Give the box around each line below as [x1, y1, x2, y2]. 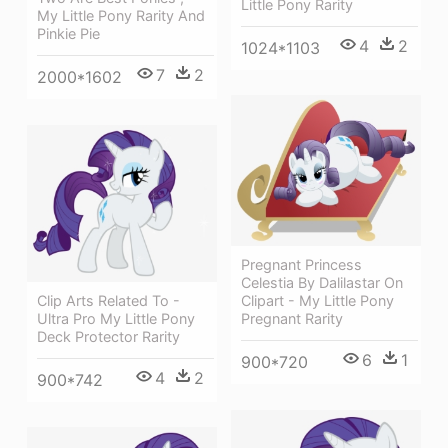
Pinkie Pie [37, 25, 100, 43]
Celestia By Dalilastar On [241, 273, 403, 291]
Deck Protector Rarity [37, 327, 180, 345]
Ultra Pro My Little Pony [37, 309, 195, 327]
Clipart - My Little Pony [241, 291, 394, 309]
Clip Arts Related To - [37, 291, 180, 309]
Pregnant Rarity [241, 309, 343, 327]
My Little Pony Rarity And [37, 7, 205, 25]
